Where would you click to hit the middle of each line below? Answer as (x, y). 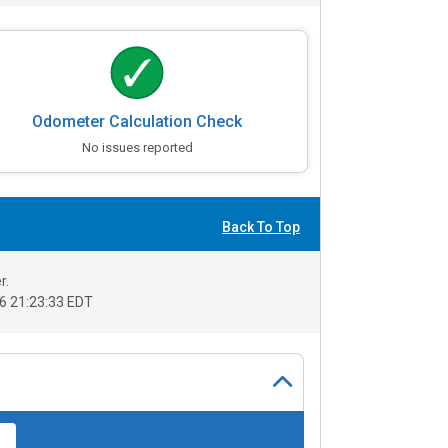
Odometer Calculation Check (137, 122)
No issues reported (137, 148)
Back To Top (261, 226)
